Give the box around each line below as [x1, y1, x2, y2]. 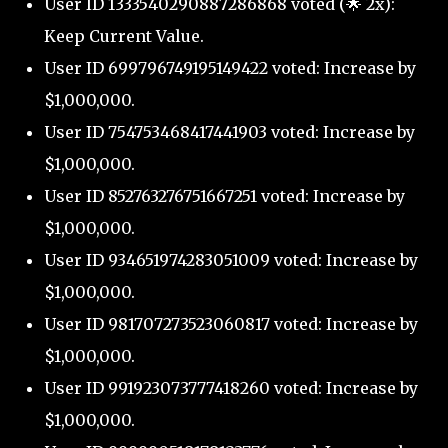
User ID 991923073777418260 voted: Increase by [44, 378, 418, 399]
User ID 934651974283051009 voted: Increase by [44, 250, 418, 271]
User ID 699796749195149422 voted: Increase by [44, 58, 416, 79]
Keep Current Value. [44, 26, 204, 47]
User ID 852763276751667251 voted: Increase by [44, 186, 405, 207]
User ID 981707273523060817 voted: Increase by [44, 314, 418, 335]
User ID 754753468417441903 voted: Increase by [44, 122, 415, 143]
